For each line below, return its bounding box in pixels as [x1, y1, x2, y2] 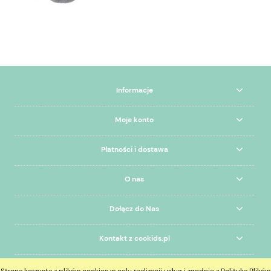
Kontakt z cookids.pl [99, 233, 170, 243]
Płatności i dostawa [100, 144, 168, 154]
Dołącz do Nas [109, 203, 159, 214]
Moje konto [115, 114, 154, 125]
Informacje [116, 85, 153, 95]
